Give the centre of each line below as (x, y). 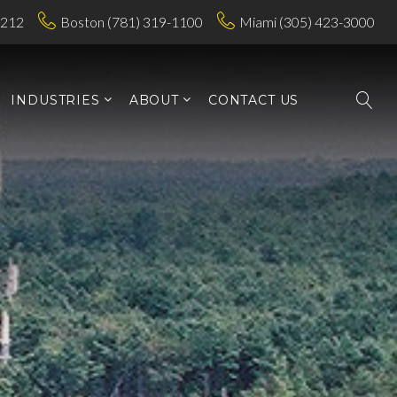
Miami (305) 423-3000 (307, 22)
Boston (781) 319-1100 (132, 22)
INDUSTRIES (55, 100)
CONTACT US (253, 100)
